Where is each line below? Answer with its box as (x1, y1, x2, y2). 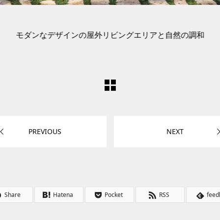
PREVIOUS (28, 126, 61, 136)
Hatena (53, 190, 73, 199)
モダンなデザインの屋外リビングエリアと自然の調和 (15, 29, 204, 40)
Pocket (105, 190, 123, 199)
